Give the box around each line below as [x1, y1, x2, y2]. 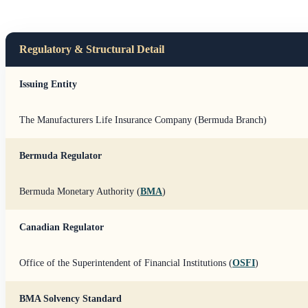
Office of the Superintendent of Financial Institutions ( [19, 257, 232, 268]
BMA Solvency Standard [19, 293, 122, 304]
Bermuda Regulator [19, 150, 102, 161]
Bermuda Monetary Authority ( [19, 186, 140, 197]
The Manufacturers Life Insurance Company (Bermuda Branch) [19, 114, 267, 125]
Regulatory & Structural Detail [19, 43, 164, 55]
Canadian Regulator [19, 221, 104, 232]
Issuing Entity [19, 78, 77, 89]
